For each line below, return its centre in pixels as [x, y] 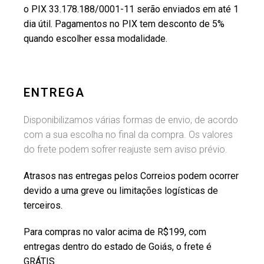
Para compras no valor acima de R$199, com [115, 232]
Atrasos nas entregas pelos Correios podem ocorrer [131, 176]
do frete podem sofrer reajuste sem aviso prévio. [126, 149]
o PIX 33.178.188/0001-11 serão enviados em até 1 [131, 9]
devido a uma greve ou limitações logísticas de [121, 191]
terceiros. [43, 205]
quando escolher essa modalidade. [95, 39]
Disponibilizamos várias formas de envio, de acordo [131, 120]
